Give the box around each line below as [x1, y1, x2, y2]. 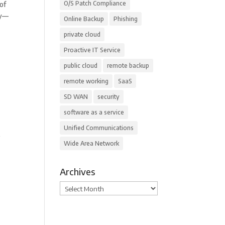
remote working [64, 77, 109, 85]
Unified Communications [64, 124, 134, 132]
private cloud [64, 31, 101, 38]
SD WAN [64, 93, 88, 100]
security [97, 93, 120, 100]
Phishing [114, 15, 138, 23]
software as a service [64, 108, 125, 116]
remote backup [107, 62, 150, 69]
